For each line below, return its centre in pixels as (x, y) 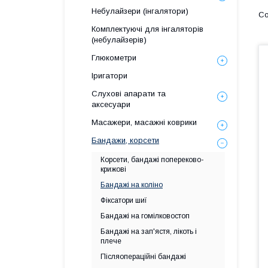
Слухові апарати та (129, 94)
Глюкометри (114, 58)
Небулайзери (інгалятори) (140, 11)
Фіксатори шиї (124, 200)
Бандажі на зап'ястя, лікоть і (149, 232)
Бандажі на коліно (132, 185)
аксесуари (111, 104)
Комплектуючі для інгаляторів (147, 29)
